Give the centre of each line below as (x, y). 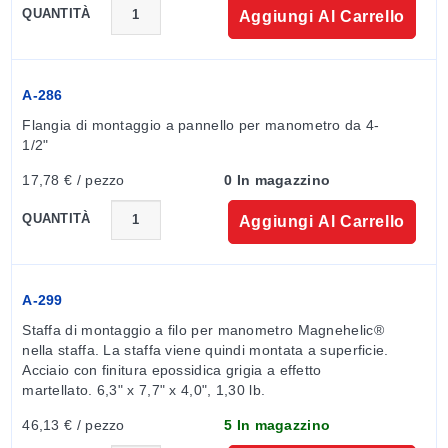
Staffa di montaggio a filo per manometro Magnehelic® (203, 329)
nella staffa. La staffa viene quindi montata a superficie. (205, 349)
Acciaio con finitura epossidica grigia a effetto (172, 369)
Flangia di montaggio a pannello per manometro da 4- (201, 124)
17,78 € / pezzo (73, 179)
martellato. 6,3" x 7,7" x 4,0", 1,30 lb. (144, 389)
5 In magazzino (277, 424)
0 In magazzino (277, 179)
